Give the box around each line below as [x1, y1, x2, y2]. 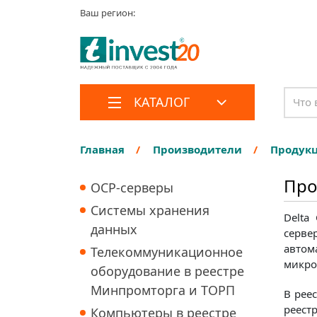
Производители [153, 142, 243, 157]
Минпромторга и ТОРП [91, 282, 236, 299]
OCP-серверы [91, 179, 174, 197]
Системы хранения [91, 202, 210, 219]
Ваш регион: [80, 6, 136, 19]
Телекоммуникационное [91, 243, 243, 261]
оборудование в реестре [91, 263, 245, 280]
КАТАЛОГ [134, 93, 190, 111]
